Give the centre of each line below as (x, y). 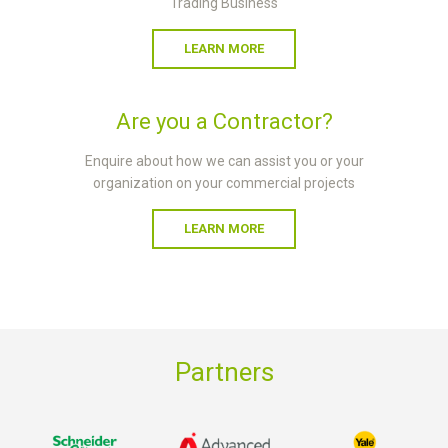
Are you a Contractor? (224, 121)
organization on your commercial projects (224, 183)
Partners (224, 372)
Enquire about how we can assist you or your (224, 161)
